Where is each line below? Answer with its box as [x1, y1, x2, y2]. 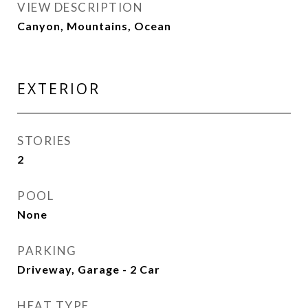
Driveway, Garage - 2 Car [17, 263, 160, 276]
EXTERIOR [17, 79, 100, 98]
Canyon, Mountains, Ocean [17, 19, 171, 32]
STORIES [17, 133, 71, 148]
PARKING [17, 243, 77, 258]
